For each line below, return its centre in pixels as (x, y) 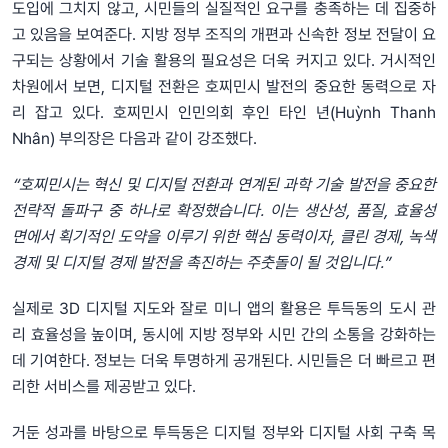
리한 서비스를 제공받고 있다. (104, 386)
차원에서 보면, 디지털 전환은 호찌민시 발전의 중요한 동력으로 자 (224, 86)
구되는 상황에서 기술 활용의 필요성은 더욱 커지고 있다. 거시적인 (224, 60)
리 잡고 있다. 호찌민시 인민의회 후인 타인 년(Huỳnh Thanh (224, 112)
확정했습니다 (218, 210)
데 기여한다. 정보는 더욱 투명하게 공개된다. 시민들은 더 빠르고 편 (224, 360)
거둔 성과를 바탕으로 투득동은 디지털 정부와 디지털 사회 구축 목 (224, 432)
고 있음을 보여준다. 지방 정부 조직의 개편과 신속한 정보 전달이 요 (224, 34)
